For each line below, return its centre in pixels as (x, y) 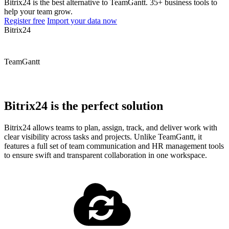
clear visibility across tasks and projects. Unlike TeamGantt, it (103, 136)
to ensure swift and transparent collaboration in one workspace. (106, 155)
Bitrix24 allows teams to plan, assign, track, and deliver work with (111, 127)
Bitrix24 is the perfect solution (84, 106)
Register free (25, 20)
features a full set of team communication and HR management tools (114, 146)
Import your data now (82, 20)
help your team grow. (38, 11)
